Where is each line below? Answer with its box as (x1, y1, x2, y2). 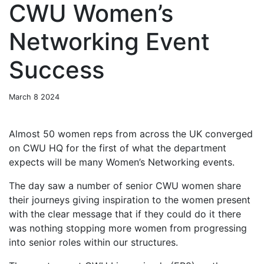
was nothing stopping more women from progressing (9, 222, 247, 235)
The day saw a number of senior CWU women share (9, 180, 241, 192)
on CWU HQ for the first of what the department (9, 142, 226, 154)
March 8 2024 (9, 93, 60, 102)
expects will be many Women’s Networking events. (9, 156, 235, 169)
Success (9, 55, 104, 85)
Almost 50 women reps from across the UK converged (9, 128, 253, 140)
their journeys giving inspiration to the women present (9, 194, 250, 206)
